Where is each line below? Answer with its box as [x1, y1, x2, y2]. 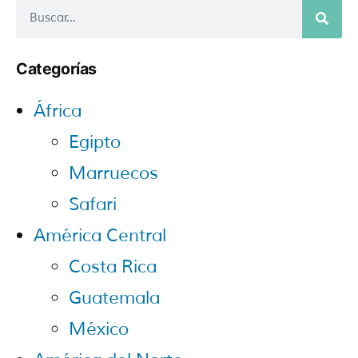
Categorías [16, 58, 97, 78]
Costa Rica [69, 255, 157, 278]
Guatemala [69, 286, 160, 309]
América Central [34, 224, 166, 247]
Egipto [69, 130, 121, 153]
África [34, 99, 82, 122]
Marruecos [69, 161, 158, 185]
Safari [69, 193, 117, 216]
